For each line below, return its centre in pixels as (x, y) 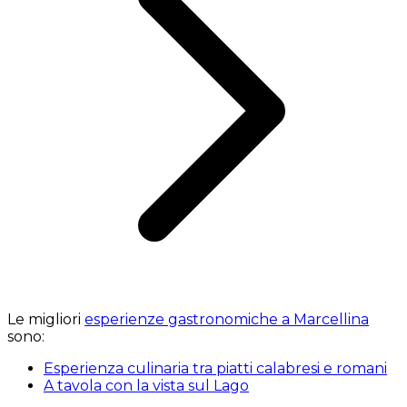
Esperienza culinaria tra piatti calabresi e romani (215, 368)
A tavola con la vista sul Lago (146, 385)
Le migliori (46, 319)
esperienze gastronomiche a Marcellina (227, 319)
